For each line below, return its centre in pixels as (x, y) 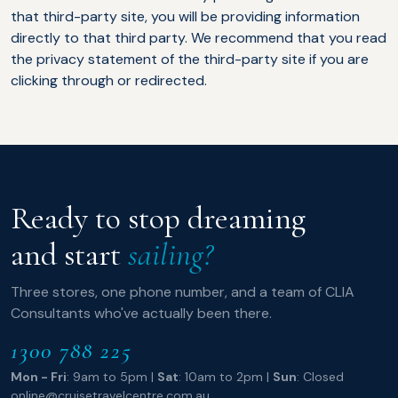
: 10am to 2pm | (226, 377)
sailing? (171, 255)
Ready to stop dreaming (158, 219)
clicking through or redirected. (109, 81)
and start (66, 255)
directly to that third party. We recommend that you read (199, 38)
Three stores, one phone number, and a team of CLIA (183, 292)
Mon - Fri (39, 377)
